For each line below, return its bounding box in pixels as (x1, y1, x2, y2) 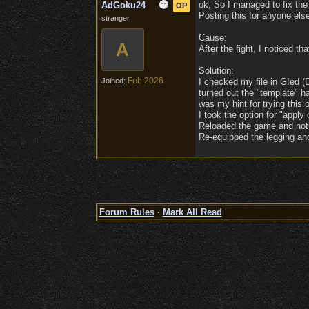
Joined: (101, 77, 128, 85)
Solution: (198, 66, 234, 76)
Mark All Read (162, 207, 222, 217)
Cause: (198, 32, 227, 43)
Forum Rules (99, 207, 154, 217)
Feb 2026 (127, 76, 163, 86)
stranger (101, 14, 130, 22)
